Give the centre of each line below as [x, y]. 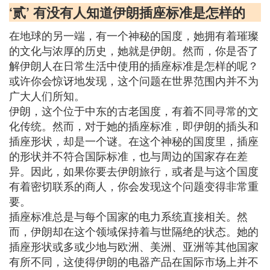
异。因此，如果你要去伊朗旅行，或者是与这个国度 [134, 171]
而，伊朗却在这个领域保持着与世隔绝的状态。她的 [134, 231]
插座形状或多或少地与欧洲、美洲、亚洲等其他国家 [134, 246]
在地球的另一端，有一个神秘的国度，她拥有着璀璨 [134, 35]
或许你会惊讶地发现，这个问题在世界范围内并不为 [134, 80]
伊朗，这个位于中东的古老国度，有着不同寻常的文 [134, 110]
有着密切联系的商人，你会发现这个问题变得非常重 [134, 186]
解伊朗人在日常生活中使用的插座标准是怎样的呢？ [134, 65]
